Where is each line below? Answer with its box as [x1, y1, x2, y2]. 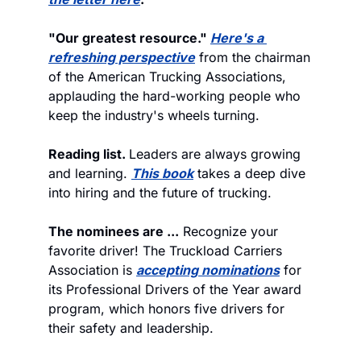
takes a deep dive [193, 164, 305, 181]
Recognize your [179, 222, 278, 239]
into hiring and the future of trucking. [48, 184, 272, 201]
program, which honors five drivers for [48, 300, 284, 317]
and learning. [48, 164, 131, 181]
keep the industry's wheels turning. [48, 106, 263, 123]
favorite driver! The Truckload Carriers [48, 242, 282, 259]
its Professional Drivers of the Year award [48, 280, 301, 297]
